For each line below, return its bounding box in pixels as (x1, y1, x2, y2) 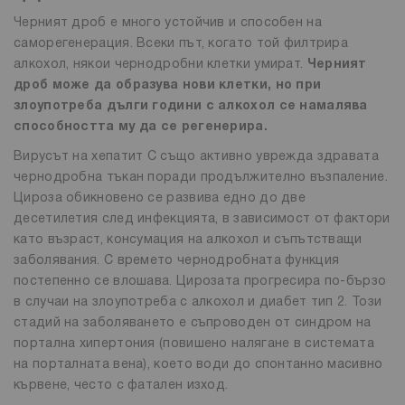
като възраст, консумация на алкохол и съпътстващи (14, 233, 363, 246)
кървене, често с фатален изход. (14, 379, 229, 391)
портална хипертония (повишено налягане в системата (14, 337, 374, 350)
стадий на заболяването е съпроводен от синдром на (14, 316, 372, 329)
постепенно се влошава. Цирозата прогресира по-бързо (14, 275, 387, 287)
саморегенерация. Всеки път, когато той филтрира (14, 37, 349, 50)
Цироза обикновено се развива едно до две (14, 192, 306, 204)
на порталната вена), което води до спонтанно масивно (14, 358, 383, 371)
